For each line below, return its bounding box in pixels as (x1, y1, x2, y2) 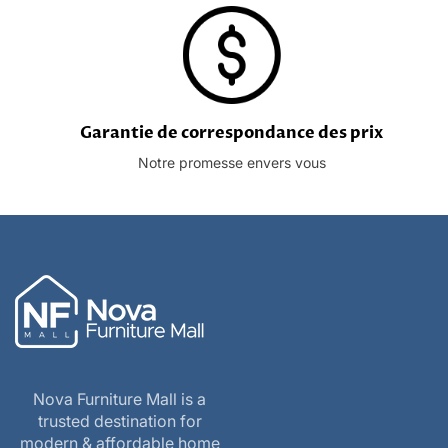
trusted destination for (37, 411, 202, 432)
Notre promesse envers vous (137, 154, 326, 172)
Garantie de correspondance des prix (80, 122, 384, 145)
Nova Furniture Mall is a (33, 389, 206, 410)
